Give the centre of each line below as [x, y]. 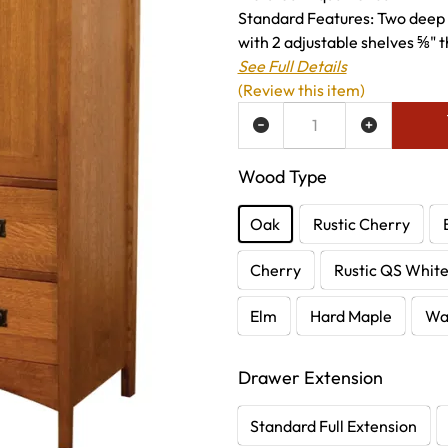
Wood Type [282, 176]
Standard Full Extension [334, 425]
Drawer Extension [310, 378]
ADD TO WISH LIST [226, 125]
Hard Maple [351, 315]
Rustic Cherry [362, 224]
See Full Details [292, 65]
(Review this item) [301, 89]
